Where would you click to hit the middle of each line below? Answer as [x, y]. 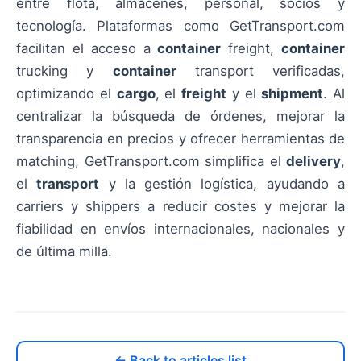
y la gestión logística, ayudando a [222, 184]
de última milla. [64, 252]
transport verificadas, [260, 71]
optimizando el [66, 94]
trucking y [64, 71]
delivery [313, 162]
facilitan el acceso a [87, 49]
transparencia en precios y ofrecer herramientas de [180, 139]
